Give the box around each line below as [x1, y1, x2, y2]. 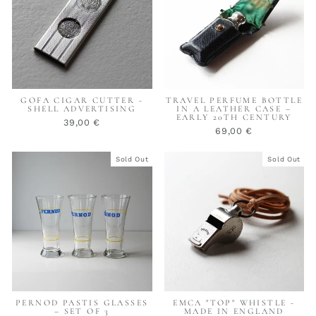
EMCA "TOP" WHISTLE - [173, 298, 296, 308]
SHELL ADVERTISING [28, 103, 137, 114]
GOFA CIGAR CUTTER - [20, 95, 144, 105]
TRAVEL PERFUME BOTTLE [165, 95, 303, 105]
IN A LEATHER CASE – [176, 103, 292, 114]
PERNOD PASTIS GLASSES [16, 298, 149, 308]
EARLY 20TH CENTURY [176, 111, 292, 122]
